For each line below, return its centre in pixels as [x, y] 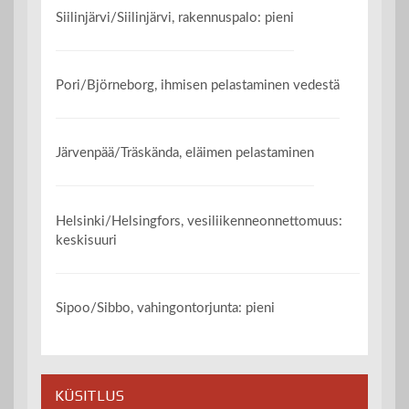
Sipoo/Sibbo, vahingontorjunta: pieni [166, 309]
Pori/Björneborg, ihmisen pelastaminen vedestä [198, 85]
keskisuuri [87, 240]
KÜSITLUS [89, 396]
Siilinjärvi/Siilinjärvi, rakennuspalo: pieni [175, 17]
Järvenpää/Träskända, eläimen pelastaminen [185, 153]
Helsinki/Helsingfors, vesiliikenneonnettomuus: [199, 221]
